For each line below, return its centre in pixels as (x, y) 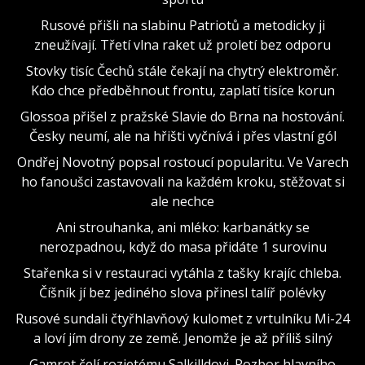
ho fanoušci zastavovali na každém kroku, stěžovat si (182, 181)
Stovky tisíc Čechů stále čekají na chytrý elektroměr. (182, 70)
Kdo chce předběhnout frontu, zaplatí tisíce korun (182, 90)
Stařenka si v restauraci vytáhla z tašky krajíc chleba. (182, 273)
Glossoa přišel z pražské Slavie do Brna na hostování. (182, 116)
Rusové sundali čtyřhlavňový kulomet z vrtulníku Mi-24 (182, 318)
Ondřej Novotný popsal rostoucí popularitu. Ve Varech (182, 162)
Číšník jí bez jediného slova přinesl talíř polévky (182, 292)
